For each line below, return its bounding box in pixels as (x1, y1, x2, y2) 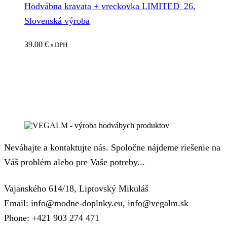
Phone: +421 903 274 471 (4, 212, 99, 223)
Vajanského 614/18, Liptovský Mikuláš (4, 183, 148, 194)
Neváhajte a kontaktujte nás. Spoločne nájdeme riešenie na (4, 142, 220, 153)
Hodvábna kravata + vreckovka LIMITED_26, (24, 1, 196, 12)
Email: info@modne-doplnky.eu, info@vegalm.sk (4, 198, 188, 208)
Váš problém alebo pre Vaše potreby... (4, 157, 145, 167)
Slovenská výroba (24, 16, 90, 26)
